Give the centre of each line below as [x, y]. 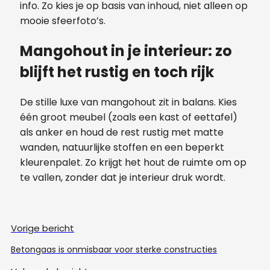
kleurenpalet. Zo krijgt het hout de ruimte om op [133, 162]
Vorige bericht [42, 228]
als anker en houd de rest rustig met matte [122, 132]
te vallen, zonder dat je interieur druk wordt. [123, 177]
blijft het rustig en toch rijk [117, 72]
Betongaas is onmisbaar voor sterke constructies [114, 249]
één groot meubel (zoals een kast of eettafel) [129, 117]
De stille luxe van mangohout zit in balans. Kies [128, 102]
